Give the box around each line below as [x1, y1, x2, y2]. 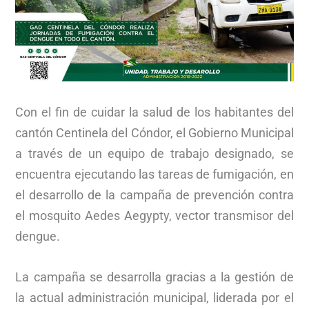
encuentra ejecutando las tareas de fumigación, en [15, 166, 294, 181]
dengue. [15, 228, 61, 243]
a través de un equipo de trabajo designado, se [15, 146, 294, 161]
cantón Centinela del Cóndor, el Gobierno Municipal [15, 125, 294, 140]
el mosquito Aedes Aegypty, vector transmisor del [15, 208, 294, 223]
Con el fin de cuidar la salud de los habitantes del [15, 104, 294, 119]
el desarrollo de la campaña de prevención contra [15, 187, 294, 202]
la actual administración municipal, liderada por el [15, 290, 294, 305]
